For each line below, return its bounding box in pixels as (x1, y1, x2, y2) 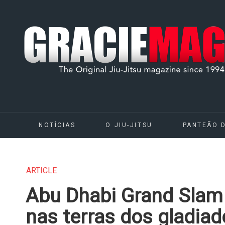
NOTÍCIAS (39, 122, 76, 129)
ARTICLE (26, 166, 57, 175)
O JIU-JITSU (105, 122, 153, 129)
